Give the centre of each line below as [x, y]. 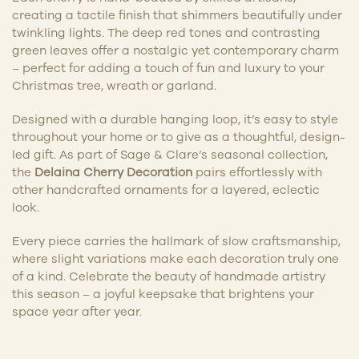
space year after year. [77, 311]
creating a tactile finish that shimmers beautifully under [177, 14]
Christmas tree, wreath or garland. [114, 85]
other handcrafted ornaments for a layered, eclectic [166, 189]
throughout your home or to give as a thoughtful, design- [179, 136]
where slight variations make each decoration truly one [175, 258]
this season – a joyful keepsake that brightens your [163, 293]
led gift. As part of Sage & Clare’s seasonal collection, [170, 154]
